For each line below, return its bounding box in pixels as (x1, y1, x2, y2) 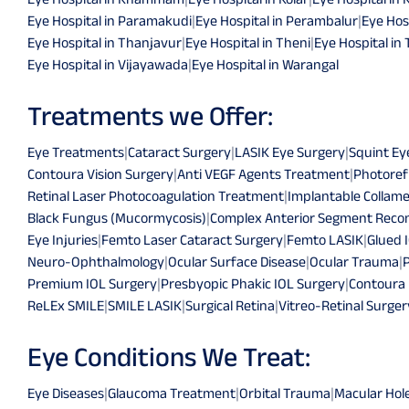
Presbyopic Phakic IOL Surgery (161, 275, 345, 291)
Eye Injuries (27, 231, 98, 247)
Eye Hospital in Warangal (192, 56, 339, 72)
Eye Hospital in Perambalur (195, 12, 358, 28)
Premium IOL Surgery (27, 275, 157, 291)
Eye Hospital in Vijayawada (27, 56, 188, 72)
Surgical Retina (185, 297, 275, 313)
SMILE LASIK (108, 297, 182, 313)
